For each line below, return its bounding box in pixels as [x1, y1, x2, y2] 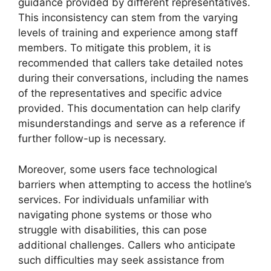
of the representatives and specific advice [18, 87, 222, 100]
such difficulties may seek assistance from [18, 253, 224, 266]
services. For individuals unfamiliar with [18, 193, 209, 206]
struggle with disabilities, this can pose [18, 223, 207, 236]
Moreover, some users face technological [18, 163, 217, 175]
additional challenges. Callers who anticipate [18, 238, 235, 251]
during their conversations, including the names [18, 72, 249, 85]
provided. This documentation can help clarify [18, 102, 240, 115]
